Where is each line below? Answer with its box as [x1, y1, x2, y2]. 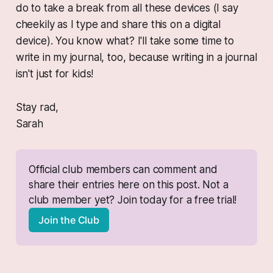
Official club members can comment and [28, 163, 218, 176]
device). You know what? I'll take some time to [15, 34, 234, 47]
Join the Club [38, 214, 99, 227]
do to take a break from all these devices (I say [15, 1, 238, 14]
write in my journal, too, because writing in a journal [15, 51, 257, 63]
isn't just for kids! [15, 67, 94, 80]
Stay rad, [15, 101, 59, 113]
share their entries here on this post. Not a [28, 179, 229, 191]
